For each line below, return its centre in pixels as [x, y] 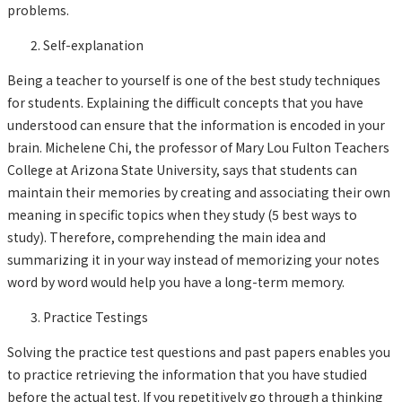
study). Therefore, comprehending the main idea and [166, 236]
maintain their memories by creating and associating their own [199, 192]
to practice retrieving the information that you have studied [187, 374]
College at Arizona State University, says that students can [182, 169]
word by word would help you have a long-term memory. [177, 281]
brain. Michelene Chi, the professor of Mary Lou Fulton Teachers [198, 147]
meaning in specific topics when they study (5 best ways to [182, 214]
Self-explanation [93, 44]
